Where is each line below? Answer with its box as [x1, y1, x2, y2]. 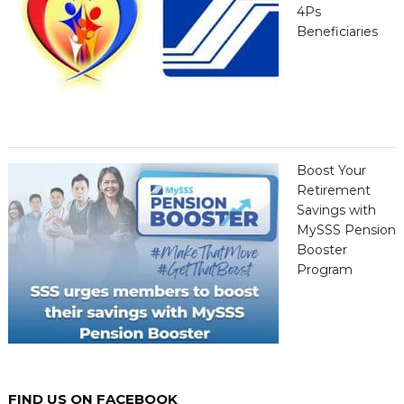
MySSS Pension [296, 222, 396, 239]
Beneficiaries [296, 23, 378, 41]
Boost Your [296, 162, 366, 179]
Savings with [296, 202, 376, 219]
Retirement [296, 182, 371, 199]
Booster [296, 242, 347, 259]
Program [296, 262, 353, 279]
